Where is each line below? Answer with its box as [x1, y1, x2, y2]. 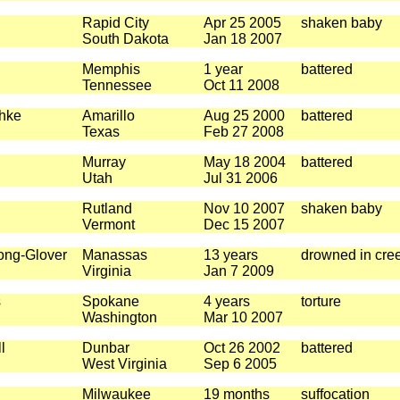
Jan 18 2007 [203, 31, 282, 46]
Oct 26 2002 [203, 340, 280, 355]
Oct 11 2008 [203, 78, 279, 93]
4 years [203, 294, 250, 309]
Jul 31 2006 [203, 171, 278, 186]
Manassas [81, 247, 147, 262]
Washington [81, 310, 157, 325]
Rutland [81, 201, 132, 216]
